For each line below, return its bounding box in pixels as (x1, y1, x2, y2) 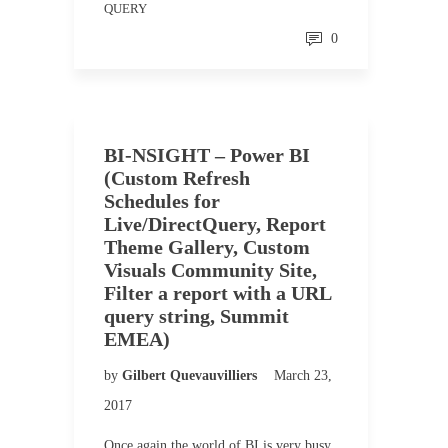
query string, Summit (104, 305, 289, 327)
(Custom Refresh (104, 167, 250, 189)
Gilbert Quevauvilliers (122, 368, 261, 383)
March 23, (274, 368, 332, 383)
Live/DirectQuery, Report (104, 213, 326, 235)
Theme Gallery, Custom (104, 236, 310, 258)
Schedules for (104, 190, 220, 212)
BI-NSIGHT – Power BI (104, 144, 310, 166)
